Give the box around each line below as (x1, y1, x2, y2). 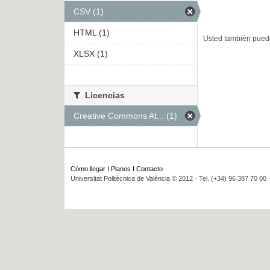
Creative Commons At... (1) (74, 111, 177, 121)
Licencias (83, 90, 125, 101)
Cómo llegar (71, 165, 105, 173)
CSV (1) (74, 7, 104, 17)
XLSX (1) (74, 49, 108, 59)
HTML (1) (74, 28, 110, 38)
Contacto (136, 165, 163, 173)
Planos (111, 165, 131, 173)
